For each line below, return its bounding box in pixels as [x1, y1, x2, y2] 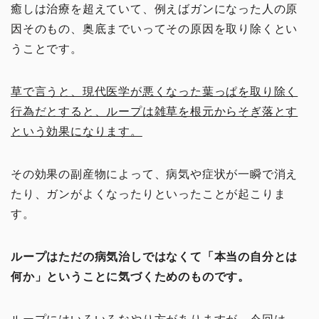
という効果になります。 [11, 125, 142, 137]
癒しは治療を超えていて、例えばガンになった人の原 [11, 2, 298, 15]
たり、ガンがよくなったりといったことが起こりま [11, 187, 286, 200]
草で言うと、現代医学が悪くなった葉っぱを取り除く [11, 85, 298, 98]
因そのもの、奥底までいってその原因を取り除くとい [11, 22, 298, 35]
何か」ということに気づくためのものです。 [11, 270, 250, 283]
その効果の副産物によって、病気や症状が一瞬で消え [11, 167, 298, 180]
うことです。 [11, 42, 83, 55]
